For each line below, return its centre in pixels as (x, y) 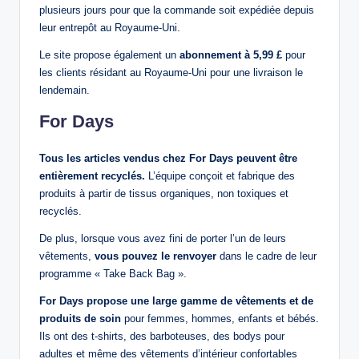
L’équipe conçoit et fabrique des (220, 176)
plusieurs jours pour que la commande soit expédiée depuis (177, 10)
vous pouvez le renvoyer (155, 256)
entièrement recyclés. (92, 176)
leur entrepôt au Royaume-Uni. (110, 28)
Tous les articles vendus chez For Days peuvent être (168, 159)
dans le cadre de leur (266, 256)
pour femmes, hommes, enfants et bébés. (220, 319)
